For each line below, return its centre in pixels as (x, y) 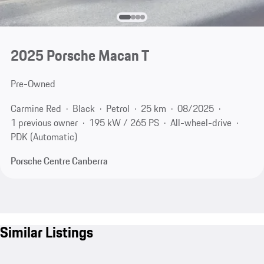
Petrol (118, 108)
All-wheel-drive (201, 122)
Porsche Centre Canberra (59, 161)
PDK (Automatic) (44, 136)
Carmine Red (36, 108)
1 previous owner (44, 122)
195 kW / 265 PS (124, 122)
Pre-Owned (33, 84)
